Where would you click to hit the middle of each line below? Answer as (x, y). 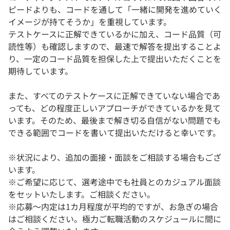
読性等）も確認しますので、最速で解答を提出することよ (115, 46)
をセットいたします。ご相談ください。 (82, 194)
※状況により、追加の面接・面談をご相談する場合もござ (115, 157)
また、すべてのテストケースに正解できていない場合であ (114, 96)
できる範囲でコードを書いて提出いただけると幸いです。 (114, 133)
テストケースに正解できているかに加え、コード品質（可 (115, 34)
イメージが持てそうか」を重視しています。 (90, 22)
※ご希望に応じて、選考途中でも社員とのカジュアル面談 (114, 182)
